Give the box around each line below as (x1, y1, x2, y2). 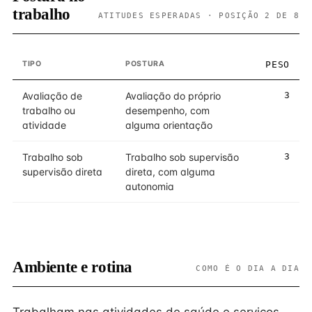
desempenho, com (125, 104, 210, 116)
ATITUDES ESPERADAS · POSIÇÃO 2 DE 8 (97, 11, 299, 19)
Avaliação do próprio (125, 90, 221, 102)
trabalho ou (22, 104, 75, 116)
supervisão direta (22, 166, 102, 178)
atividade (22, 119, 66, 131)
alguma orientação (125, 119, 212, 131)
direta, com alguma (125, 166, 215, 178)
